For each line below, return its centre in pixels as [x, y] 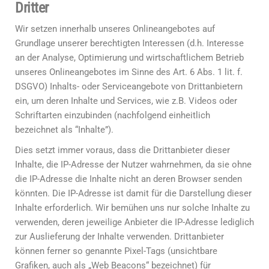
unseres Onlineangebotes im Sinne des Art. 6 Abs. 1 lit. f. [129, 72]
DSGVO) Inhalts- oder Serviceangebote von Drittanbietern [129, 86]
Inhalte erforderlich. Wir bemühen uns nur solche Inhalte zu [132, 208]
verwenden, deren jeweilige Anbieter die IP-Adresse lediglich [134, 222]
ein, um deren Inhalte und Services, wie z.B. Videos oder [126, 101]
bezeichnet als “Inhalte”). [64, 130]
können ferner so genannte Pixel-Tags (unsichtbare [116, 251]
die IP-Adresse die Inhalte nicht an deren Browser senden [128, 179]
